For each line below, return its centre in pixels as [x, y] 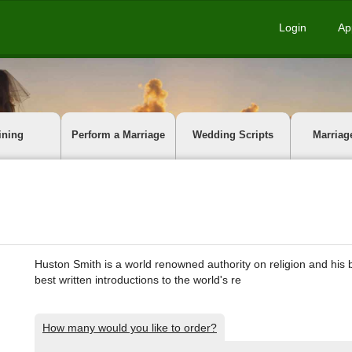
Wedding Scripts [233, 135]
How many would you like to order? [130, 328]
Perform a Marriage [118, 135]
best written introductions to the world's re [138, 280]
